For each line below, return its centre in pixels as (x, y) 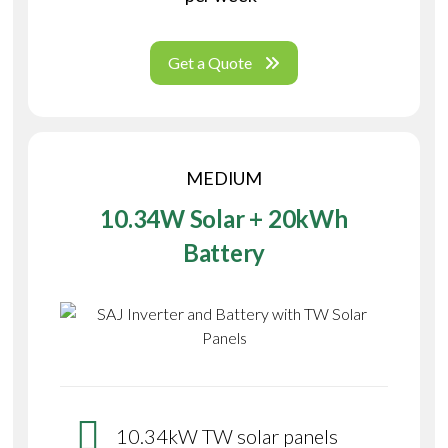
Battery (224, 253)
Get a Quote (210, 63)
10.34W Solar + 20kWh (224, 219)
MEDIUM (224, 178)
